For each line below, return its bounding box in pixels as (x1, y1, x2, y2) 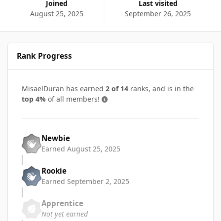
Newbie (41, 133, 70, 144)
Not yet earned (41, 209, 88, 219)
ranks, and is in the (128, 83, 194, 93)
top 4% (22, 94, 46, 104)
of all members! (46, 94, 102, 104)
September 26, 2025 (125, 8, 191, 18)
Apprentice (41, 198, 83, 209)
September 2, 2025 (67, 177, 129, 186)
